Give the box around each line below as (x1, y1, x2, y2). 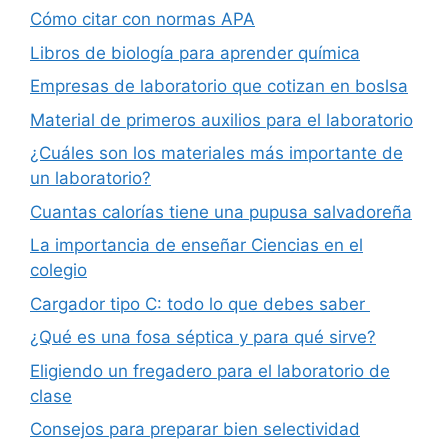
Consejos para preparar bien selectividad (30, 419, 360, 440)
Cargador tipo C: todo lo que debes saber (30, 293, 370, 314)
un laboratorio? (30, 168, 151, 189)
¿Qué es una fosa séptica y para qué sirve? (30, 327, 376, 348)
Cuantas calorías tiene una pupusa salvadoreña (30, 201, 412, 222)
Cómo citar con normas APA (30, 9, 255, 30)
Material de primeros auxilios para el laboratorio (30, 109, 413, 130)
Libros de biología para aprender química (30, 42, 360, 63)
